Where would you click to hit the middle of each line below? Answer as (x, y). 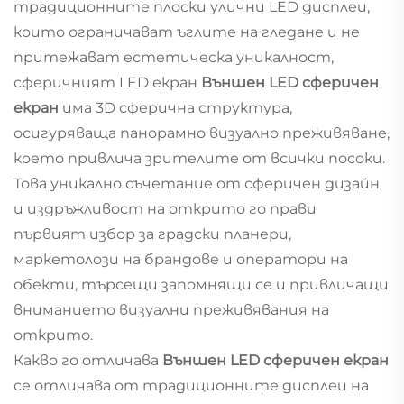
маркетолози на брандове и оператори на (181, 259)
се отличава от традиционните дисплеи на (191, 385)
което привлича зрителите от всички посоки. (199, 158)
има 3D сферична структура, (177, 107)
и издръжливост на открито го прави (165, 208)
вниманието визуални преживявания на (171, 309)
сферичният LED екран (107, 82)
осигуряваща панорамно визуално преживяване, (202, 133)
